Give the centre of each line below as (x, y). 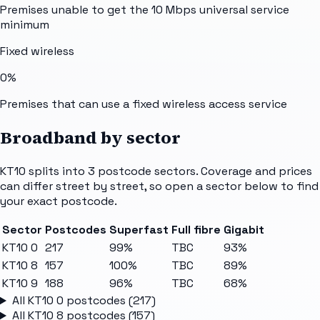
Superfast (139, 230)
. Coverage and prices (254, 171)
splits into (57, 171)
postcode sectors (147, 171)
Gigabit (244, 230)
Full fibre (196, 230)
